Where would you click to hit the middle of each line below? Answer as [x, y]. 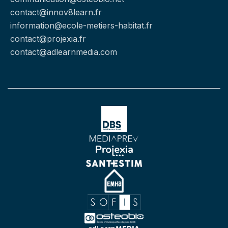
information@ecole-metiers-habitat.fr [81, 25]
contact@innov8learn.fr [56, 12]
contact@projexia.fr [48, 38]
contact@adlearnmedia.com [64, 52]
